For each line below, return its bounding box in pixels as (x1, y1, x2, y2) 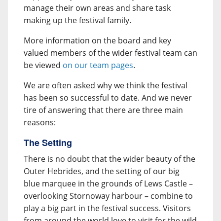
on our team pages (63, 60, 133, 71)
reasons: (24, 117, 56, 128)
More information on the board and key (24, 35, 171, 46)
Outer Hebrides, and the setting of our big (24, 166, 180, 177)
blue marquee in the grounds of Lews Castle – (24, 178, 193, 189)
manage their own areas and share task (24, 2, 171, 13)
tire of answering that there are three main (24, 105, 183, 115)
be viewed (24, 60, 63, 71)
